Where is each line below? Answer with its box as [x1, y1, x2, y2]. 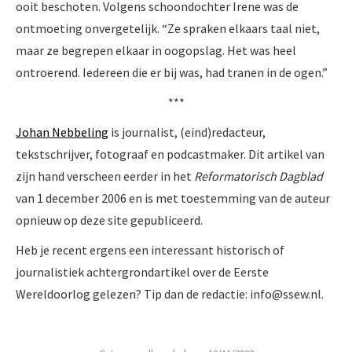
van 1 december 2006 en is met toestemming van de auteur [16, 189, 330, 206]
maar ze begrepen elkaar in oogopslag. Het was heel [16, 42, 296, 58]
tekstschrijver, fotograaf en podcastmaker [16, 145, 244, 162]
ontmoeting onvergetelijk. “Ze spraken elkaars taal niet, [16, 20, 320, 36]
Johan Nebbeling [16, 123, 108, 140]
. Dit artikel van [244, 145, 324, 162]
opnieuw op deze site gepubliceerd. [16, 211, 203, 228]
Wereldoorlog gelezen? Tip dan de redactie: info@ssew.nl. [16, 285, 324, 302]
